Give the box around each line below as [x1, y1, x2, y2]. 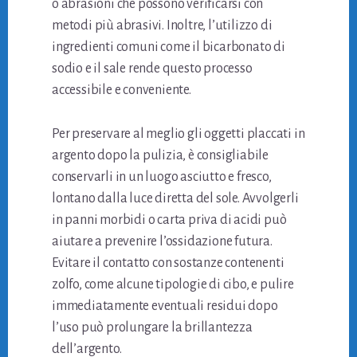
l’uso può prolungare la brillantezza [52, 320, 253, 335]
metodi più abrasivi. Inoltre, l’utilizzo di [52, 18, 273, 33]
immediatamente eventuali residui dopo [52, 298, 278, 313]
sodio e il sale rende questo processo [52, 61, 253, 76]
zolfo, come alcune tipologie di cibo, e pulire [52, 277, 294, 292]
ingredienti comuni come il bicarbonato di [52, 39, 285, 54]
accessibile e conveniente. [52, 82, 191, 97]
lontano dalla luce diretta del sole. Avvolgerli [52, 190, 299, 206]
